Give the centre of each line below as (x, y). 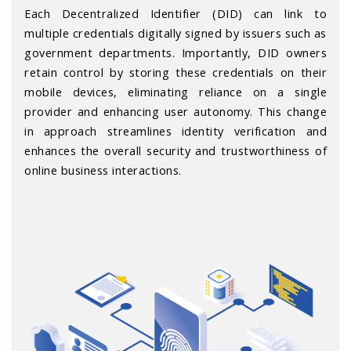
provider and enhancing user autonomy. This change (175, 111)
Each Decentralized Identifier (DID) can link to (175, 13)
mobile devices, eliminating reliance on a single (175, 92)
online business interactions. (103, 170)
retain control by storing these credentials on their (175, 72)
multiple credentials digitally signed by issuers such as (175, 33)
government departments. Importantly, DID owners (175, 52)
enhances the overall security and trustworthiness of (175, 150)
